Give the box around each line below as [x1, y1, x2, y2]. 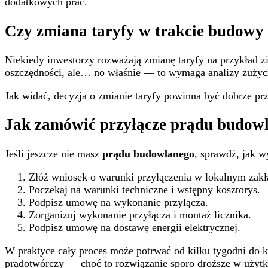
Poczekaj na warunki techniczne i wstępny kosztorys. [29, 183, 260, 196]
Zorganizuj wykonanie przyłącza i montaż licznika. [29, 208, 251, 221]
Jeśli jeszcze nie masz [5, 147, 102, 160]
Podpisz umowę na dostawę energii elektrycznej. [29, 221, 240, 233]
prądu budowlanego [102, 147, 194, 160]
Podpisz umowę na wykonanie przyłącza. [29, 196, 208, 208]
